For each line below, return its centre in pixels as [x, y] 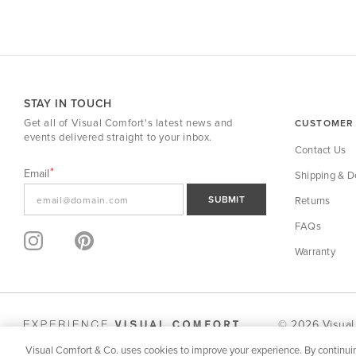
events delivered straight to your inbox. [118, 137]
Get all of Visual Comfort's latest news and [128, 122]
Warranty [315, 251]
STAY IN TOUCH [68, 103]
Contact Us [320, 149]
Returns [312, 200]
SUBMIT [226, 199]
